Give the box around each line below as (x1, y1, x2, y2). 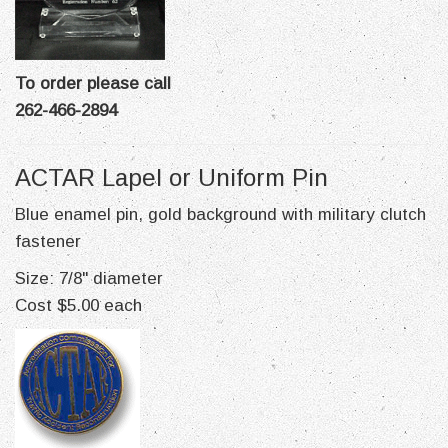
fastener (15, 232, 81, 251)
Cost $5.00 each (15, 296, 142, 315)
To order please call (15, 74, 171, 93)
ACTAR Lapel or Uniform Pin (15, 164, 328, 191)
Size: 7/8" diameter (15, 269, 163, 288)
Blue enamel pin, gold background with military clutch (15, 205, 426, 224)
